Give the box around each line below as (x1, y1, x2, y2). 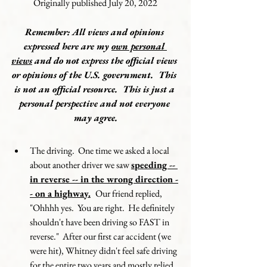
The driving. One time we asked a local (30, 144, 171, 157)
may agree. (73, 111, 117, 124)
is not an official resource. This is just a (14, 83, 177, 95)
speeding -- (131, 159, 178, 171)
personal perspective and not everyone (18, 97, 172, 110)
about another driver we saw (30, 159, 131, 171)
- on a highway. (30, 187, 91, 200)
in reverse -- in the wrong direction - (30, 173, 178, 185)
